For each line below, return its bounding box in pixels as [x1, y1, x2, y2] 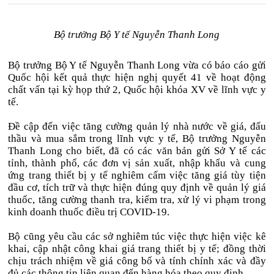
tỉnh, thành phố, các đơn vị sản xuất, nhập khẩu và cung [8, 157, 266, 169]
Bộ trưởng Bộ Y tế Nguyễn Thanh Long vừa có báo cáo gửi [8, 59, 266, 71]
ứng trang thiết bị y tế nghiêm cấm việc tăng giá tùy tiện [8, 169, 266, 181]
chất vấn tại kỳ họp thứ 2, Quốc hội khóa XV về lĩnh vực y [8, 84, 266, 95]
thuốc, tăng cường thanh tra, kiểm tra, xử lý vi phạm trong [8, 194, 266, 206]
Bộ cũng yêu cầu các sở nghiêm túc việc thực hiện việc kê [8, 231, 266, 242]
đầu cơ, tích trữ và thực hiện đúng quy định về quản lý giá [8, 182, 266, 193]
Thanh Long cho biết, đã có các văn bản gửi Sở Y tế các [8, 145, 266, 157]
